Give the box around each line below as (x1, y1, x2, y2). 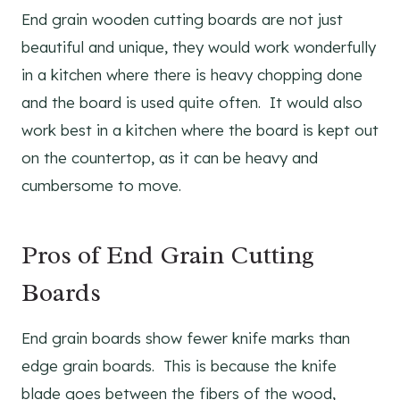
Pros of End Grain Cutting (21, 238, 314, 271)
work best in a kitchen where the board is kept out (21, 120, 379, 139)
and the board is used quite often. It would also (21, 92, 362, 112)
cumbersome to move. (21, 175, 181, 195)
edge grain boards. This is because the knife (21, 355, 337, 375)
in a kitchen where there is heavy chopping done (21, 64, 362, 84)
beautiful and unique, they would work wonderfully (21, 37, 376, 56)
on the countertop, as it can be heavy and (21, 147, 318, 167)
